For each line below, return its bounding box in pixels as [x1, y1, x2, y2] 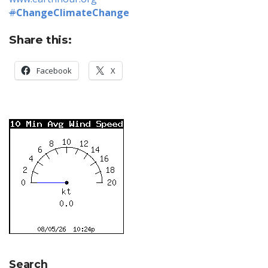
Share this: [9, 33, 72, 47]
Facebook [36, 65, 72, 76]
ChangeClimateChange [16, 6, 129, 19]
